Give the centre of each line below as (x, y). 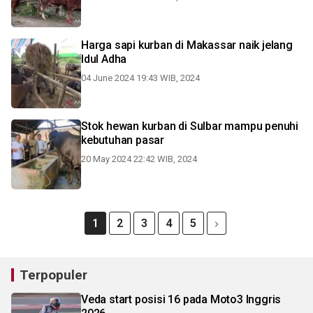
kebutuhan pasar (123, 140)
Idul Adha (104, 59)
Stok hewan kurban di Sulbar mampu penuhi (190, 126)
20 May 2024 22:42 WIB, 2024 (139, 159)
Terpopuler (53, 275)
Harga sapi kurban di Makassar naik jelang (187, 45)
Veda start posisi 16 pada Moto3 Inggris (181, 299)
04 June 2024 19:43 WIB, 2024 (140, 78)
